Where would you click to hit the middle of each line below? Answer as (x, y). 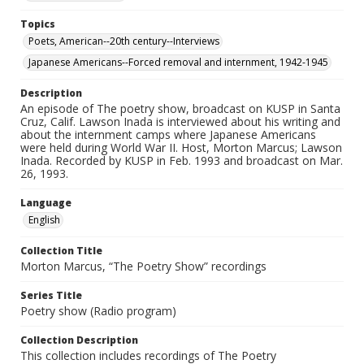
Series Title (51, 296)
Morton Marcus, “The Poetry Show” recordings (143, 266)
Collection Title (61, 251)
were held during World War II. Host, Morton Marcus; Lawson (181, 148)
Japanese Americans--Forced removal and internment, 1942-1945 (178, 63)
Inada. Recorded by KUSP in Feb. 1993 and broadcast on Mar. (182, 161)
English (44, 220)
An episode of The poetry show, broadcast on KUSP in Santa (180, 109)
